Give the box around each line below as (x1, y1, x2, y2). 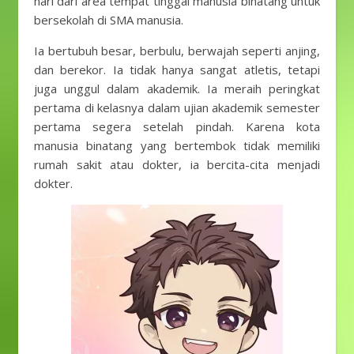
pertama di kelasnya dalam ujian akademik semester (34, 100, 320, 115)
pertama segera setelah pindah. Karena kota (34, 119, 320, 134)
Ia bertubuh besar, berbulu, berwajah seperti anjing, (34, 43, 320, 58)
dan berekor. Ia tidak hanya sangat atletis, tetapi (34, 62, 320, 77)
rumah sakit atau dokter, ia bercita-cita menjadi (34, 156, 320, 172)
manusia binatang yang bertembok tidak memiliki (34, 137, 320, 153)
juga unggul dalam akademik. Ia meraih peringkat (34, 81, 320, 96)
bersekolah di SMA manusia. (34, 12, 183, 28)
